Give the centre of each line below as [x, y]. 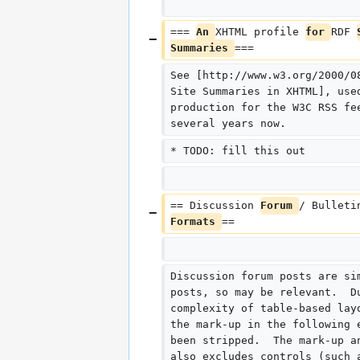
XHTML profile [260, 32]
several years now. [228, 124]
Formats [196, 222]
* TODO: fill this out [237, 151]
